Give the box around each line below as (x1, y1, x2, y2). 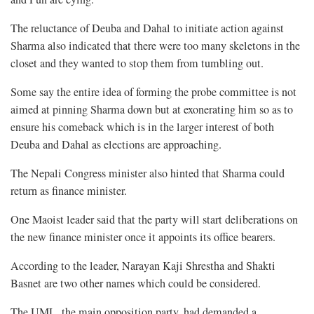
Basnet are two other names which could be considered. (11, 275, 261, 291)
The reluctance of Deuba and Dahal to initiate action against (11, 20, 284, 36)
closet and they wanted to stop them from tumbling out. (11, 55, 264, 71)
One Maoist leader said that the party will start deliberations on (11, 211, 298, 227)
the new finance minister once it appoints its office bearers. (11, 228, 275, 245)
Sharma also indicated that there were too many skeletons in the (11, 37, 300, 53)
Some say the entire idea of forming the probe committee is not (11, 83, 296, 100)
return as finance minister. (11, 182, 127, 198)
